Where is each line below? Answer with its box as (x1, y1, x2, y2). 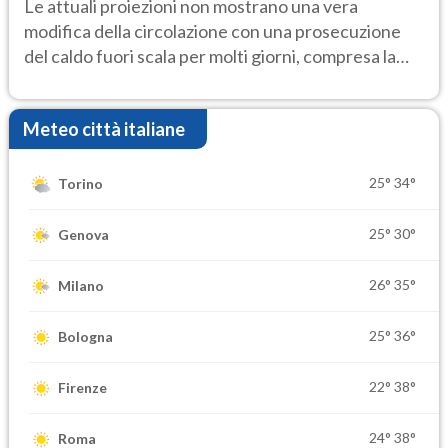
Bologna (58, 328, 113, 346)
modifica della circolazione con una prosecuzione (24, 19, 401, 42)
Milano (58, 277, 104, 295)
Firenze (58, 379, 107, 397)
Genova (58, 226, 109, 244)
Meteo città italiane (23, 117, 185, 140)
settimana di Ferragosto (24, 69, 210, 92)
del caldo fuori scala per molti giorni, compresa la (24, 44, 396, 67)
